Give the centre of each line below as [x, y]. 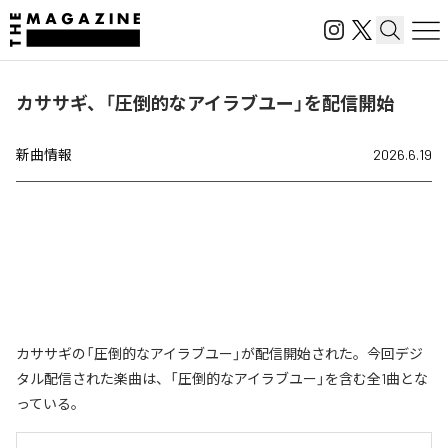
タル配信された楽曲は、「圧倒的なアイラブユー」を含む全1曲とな [222, 378]
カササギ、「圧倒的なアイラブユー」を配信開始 [205, 103]
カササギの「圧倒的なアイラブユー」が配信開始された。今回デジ [219, 353]
